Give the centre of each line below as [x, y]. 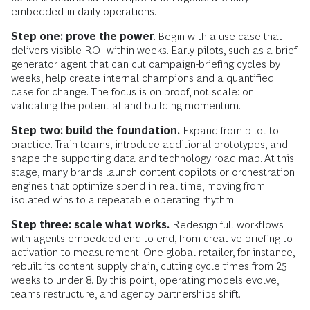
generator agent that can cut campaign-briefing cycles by [146, 64]
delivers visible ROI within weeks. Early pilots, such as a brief [154, 50]
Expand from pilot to [229, 130]
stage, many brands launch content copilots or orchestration [153, 172]
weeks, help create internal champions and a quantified [143, 77]
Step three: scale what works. [90, 224]
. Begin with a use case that [218, 36]
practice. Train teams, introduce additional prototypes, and [149, 144]
